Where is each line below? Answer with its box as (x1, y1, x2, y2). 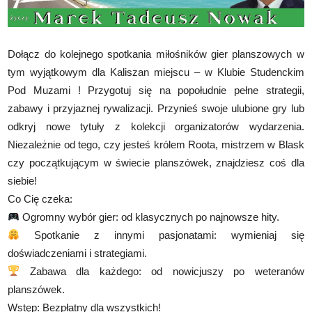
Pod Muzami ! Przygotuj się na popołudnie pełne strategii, (8, 84, 304, 96)
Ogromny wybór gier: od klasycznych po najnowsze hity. (19, 210, 280, 223)
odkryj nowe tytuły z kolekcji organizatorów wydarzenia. (8, 120, 304, 132)
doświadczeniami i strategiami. (8, 247, 148, 259)
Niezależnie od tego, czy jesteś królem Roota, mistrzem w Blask (8, 138, 304, 150)
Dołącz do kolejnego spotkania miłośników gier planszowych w (8, 47, 304, 60)
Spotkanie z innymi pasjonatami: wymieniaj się (19, 228, 304, 241)
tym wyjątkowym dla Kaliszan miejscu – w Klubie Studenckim (8, 65, 304, 78)
